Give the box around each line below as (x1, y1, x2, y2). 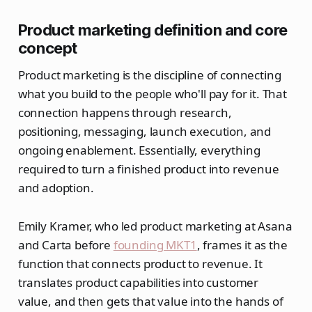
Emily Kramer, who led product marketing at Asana (17, 217, 292, 234)
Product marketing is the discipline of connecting (17, 66, 281, 83)
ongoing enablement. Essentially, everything (17, 141, 260, 158)
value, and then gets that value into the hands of (17, 292, 283, 309)
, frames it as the (196, 236, 288, 253)
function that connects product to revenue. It (17, 255, 263, 272)
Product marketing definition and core (17, 20, 288, 39)
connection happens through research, (17, 104, 232, 120)
